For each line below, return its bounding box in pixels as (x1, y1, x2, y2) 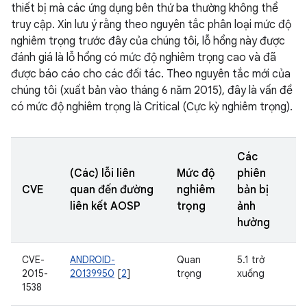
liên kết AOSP (70, 199, 140, 213)
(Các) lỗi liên (70, 167, 135, 180)
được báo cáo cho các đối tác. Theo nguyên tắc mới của (11, 67, 291, 81)
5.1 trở (237, 254, 265, 266)
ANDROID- (70, 254, 115, 266)
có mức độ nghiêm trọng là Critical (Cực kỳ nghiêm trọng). (11, 100, 293, 114)
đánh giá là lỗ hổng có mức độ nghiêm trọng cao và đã (11, 51, 276, 64)
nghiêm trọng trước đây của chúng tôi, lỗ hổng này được (11, 34, 285, 48)
